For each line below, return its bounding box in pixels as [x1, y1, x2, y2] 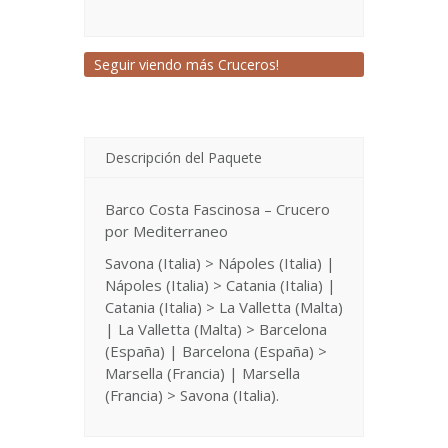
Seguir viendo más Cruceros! [94, 55, 279, 74]
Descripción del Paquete [105, 148, 262, 167]
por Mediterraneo [105, 221, 228, 241]
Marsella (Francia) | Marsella [105, 363, 300, 383]
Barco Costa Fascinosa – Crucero [105, 199, 330, 219]
